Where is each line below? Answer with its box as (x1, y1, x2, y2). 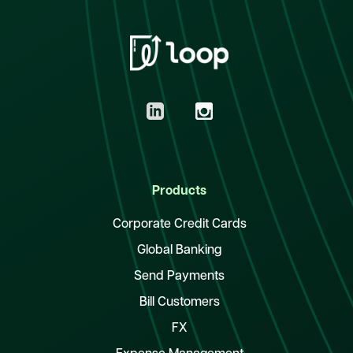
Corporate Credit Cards (112, 218, 247, 232)
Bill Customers (139, 296, 220, 310)
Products (152, 185, 207, 199)
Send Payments (134, 270, 225, 284)
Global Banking (137, 244, 222, 258)
